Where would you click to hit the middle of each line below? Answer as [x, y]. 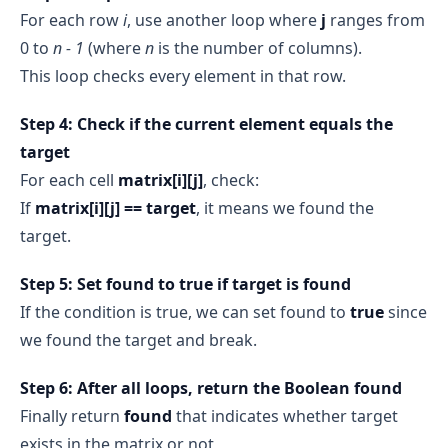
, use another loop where [224, 19]
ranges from [375, 19]
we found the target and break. [138, 339]
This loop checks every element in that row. [183, 75]
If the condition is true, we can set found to [185, 311]
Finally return [72, 415]
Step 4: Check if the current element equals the [206, 123]
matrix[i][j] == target [115, 207]
